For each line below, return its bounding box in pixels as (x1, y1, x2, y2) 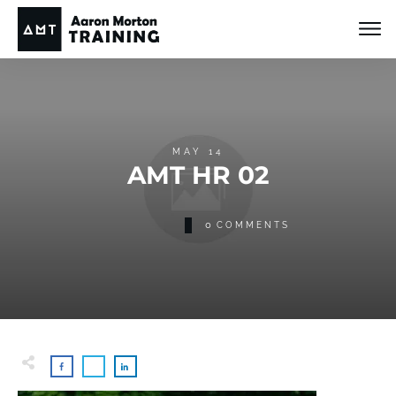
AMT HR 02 (126, 159, 270, 190)
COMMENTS (216, 219, 290, 230)
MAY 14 (172, 146, 224, 156)
